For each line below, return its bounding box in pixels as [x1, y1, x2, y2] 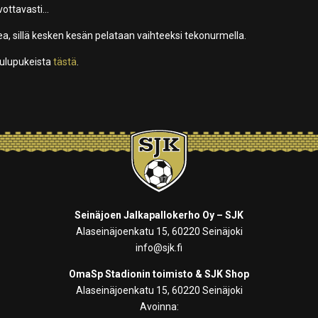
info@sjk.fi [136, 242, 182, 254]
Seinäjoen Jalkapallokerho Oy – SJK [75, 209, 243, 221]
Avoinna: [139, 301, 179, 313]
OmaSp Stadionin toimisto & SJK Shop [69, 268, 249, 280]
